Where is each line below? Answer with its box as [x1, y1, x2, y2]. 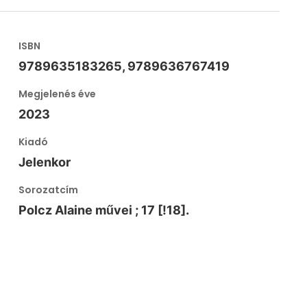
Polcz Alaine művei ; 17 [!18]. [19, 203, 190, 217]
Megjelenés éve [19, 87, 97, 101]
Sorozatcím [19, 183, 79, 197]
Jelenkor [19, 155, 71, 169]
